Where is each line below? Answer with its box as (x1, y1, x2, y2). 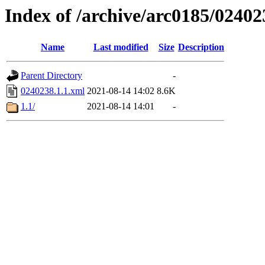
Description (178, 42, 224, 53)
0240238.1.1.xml (21, 86, 85, 96)
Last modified (93, 42, 148, 53)
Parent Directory (21, 70, 82, 81)
